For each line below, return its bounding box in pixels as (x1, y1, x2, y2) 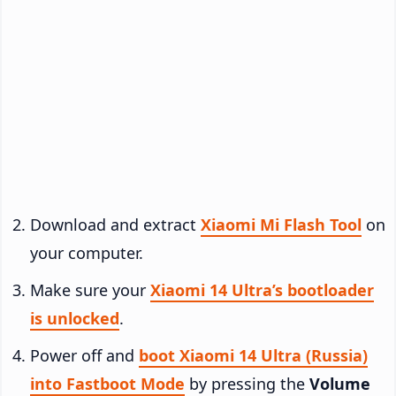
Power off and (30, 344, 139, 366)
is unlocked (30, 307, 119, 329)
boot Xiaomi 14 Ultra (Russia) (139, 344, 368, 366)
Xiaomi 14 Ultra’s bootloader (150, 278, 374, 301)
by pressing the (185, 372, 309, 394)
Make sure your (30, 278, 150, 301)
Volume (309, 372, 370, 394)
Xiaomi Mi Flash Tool (201, 213, 362, 235)
